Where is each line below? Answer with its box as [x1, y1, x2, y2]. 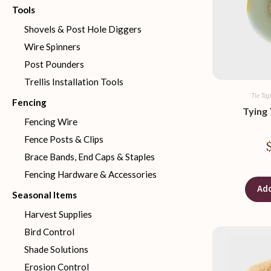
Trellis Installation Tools [24, 76, 123, 87]
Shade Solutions [24, 244, 88, 255]
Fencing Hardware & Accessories [24, 169, 157, 180]
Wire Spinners [24, 41, 80, 52]
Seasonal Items [12, 189, 77, 200]
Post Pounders [24, 59, 84, 70]
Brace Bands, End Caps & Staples [24, 151, 155, 162]
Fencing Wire [24, 116, 77, 127]
